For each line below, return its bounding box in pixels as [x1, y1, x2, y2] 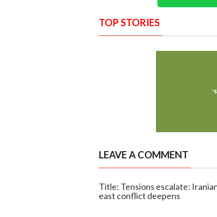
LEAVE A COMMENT [98, 149, 188, 161]
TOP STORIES [98, 16, 160, 29]
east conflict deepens [98, 190, 180, 201]
